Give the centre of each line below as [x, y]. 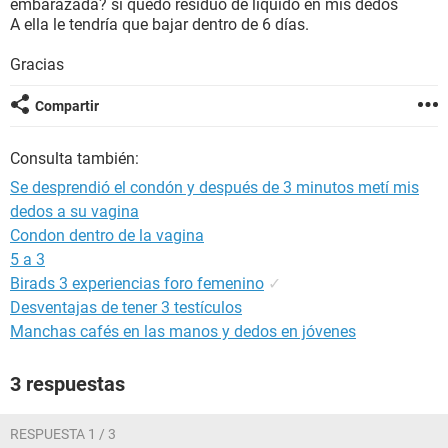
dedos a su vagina [74, 211]
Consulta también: [74, 158]
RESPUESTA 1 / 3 [63, 434]
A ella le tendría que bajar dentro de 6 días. [159, 24]
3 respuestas [67, 384]
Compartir [67, 106]
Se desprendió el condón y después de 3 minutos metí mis [214, 187]
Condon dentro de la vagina [107, 235]
